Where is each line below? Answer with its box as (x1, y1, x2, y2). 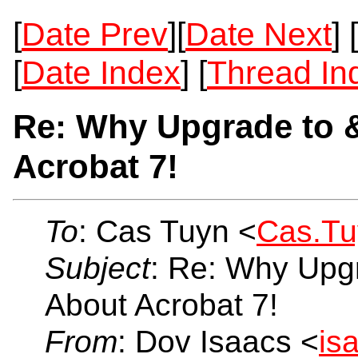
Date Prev (22, 16, 168, 54)
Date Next (185, 16, 332, 54)
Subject (45, 251, 150, 286)
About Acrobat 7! (45, 288, 278, 323)
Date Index (22, 54, 181, 92)
